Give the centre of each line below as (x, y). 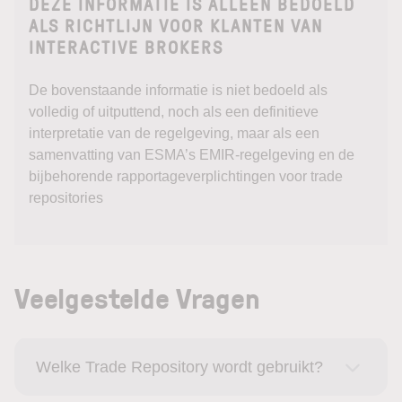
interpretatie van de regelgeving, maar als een (174, 133)
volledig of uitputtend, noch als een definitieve (174, 112)
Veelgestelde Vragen (137, 297)
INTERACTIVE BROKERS (126, 48)
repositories (66, 198)
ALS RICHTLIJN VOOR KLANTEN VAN (176, 26)
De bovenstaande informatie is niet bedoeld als (178, 90)
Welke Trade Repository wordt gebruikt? (179, 367)
